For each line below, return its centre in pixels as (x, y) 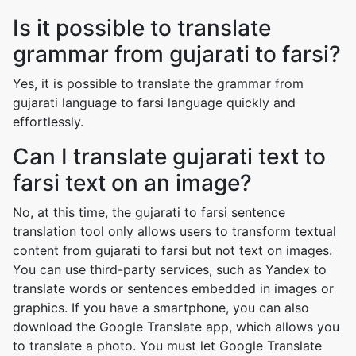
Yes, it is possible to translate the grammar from (158, 83)
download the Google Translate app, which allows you (176, 327)
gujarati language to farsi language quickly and (154, 103)
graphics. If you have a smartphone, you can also (161, 308)
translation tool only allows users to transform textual (174, 231)
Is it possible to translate (142, 28)
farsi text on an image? (132, 183)
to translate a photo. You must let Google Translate (167, 346)
